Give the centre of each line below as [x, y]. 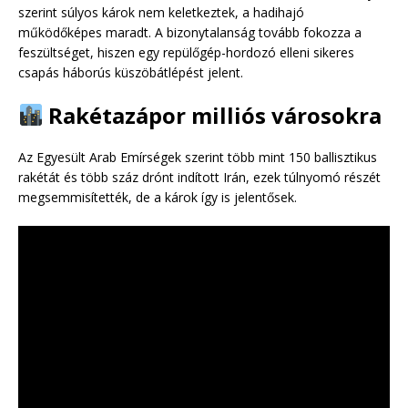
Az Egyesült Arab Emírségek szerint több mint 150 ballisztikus [198, 157]
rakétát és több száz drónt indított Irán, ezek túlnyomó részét [199, 177]
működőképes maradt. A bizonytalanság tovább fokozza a [190, 32]
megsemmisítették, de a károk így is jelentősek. [158, 197]
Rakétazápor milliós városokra [213, 115]
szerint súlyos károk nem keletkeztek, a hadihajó [161, 12]
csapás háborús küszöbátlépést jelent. [131, 72]
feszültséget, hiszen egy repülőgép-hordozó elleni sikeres [186, 52]
